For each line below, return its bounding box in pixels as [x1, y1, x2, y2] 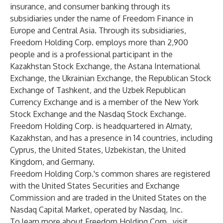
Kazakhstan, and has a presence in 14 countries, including [10, 133, 213, 143]
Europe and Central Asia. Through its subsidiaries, [10, 25, 186, 35]
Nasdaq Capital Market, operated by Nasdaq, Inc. [10, 205, 183, 215]
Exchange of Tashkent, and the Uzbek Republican [10, 85, 186, 95]
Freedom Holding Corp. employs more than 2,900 [10, 37, 188, 47]
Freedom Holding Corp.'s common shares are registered [10, 169, 210, 179]
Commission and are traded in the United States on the [10, 193, 207, 203]
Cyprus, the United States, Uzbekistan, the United [10, 145, 186, 155]
